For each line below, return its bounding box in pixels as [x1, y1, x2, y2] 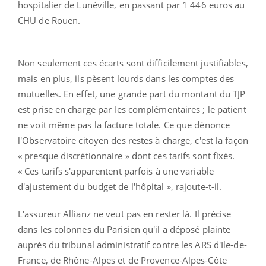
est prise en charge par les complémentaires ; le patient [18, 103, 246, 115]
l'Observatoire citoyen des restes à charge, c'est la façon [18, 134, 248, 146]
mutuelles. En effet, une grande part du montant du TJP [18, 87, 246, 100]
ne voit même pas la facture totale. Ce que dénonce [18, 118, 230, 131]
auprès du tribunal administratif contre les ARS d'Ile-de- [18, 238, 247, 251]
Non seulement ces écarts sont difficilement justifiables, [18, 56, 248, 69]
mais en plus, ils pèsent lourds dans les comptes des [18, 72, 235, 84]
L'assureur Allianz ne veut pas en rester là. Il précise [18, 207, 232, 220]
